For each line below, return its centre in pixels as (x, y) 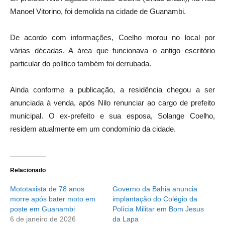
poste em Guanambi (42, 209)
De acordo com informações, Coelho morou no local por (113, 37)
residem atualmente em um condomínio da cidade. (93, 129)
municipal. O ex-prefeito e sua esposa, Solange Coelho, (113, 116)
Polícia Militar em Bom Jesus (158, 209)
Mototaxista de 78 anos (47, 189)
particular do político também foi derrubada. (81, 63)
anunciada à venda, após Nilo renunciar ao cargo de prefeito (113, 102)
